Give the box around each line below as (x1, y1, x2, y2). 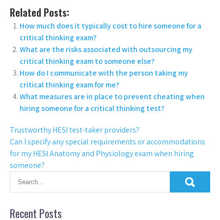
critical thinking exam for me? (20, 80, 119, 90)
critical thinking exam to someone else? (20, 56, 155, 67)
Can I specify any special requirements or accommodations (10, 137, 205, 147)
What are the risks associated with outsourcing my (20, 44, 192, 55)
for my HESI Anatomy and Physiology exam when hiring (10, 148, 194, 159)
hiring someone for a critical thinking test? (20, 103, 165, 114)
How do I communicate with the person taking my (20, 68, 188, 79)
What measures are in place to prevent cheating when (20, 91, 205, 102)
